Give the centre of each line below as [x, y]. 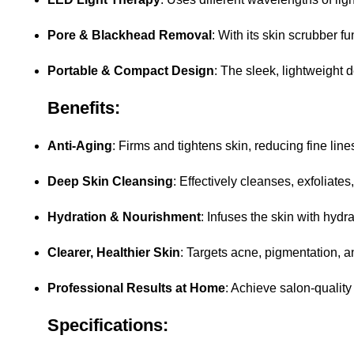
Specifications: [108, 326]
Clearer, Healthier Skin [114, 253]
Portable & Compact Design [131, 71]
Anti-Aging [80, 146]
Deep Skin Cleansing [110, 182]
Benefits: [84, 108]
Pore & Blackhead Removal [130, 36]
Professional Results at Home [136, 288]
